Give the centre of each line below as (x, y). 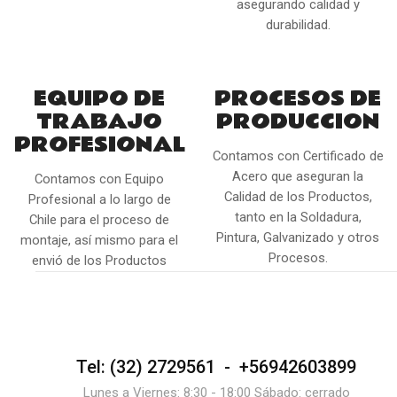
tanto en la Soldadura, (298, 217)
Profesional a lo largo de (99, 199)
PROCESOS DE (298, 98)
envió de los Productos (99, 260)
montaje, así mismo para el (99, 240)
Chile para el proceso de (99, 219)
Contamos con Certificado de (298, 156)
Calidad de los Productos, (298, 196)
